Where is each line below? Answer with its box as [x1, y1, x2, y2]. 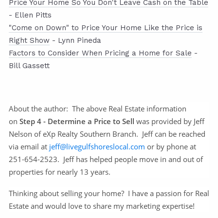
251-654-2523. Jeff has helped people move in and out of [9, 154, 203, 164]
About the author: [9, 104, 68, 114]
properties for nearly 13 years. [9, 167, 110, 177]
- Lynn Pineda [50, 36, 101, 45]
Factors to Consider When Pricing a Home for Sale [9, 49, 192, 58]
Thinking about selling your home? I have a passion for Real [9, 188, 209, 199]
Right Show [9, 36, 50, 45]
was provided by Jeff [134, 116, 204, 127]
